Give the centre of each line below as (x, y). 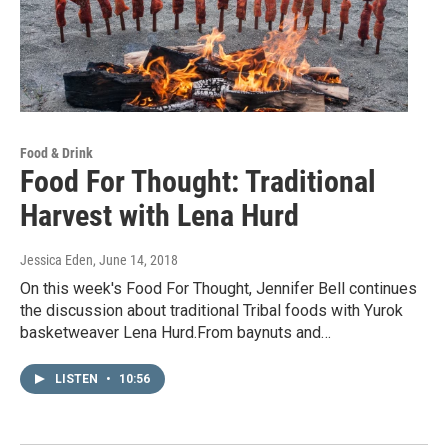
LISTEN (78, 379)
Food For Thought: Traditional (198, 182)
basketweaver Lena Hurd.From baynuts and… (175, 333)
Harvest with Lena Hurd (159, 216)
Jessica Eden (56, 260)
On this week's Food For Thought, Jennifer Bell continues (218, 289)
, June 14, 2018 (135, 260)
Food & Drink (56, 153)
